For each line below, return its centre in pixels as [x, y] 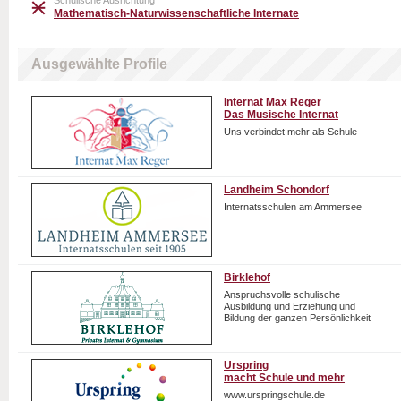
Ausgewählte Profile [99, 64]
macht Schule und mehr [284, 378]
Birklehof [247, 277]
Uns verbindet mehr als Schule [290, 132]
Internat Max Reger [273, 102]
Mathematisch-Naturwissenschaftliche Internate [176, 13]
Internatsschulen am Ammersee [293, 207]
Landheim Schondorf [277, 190]
